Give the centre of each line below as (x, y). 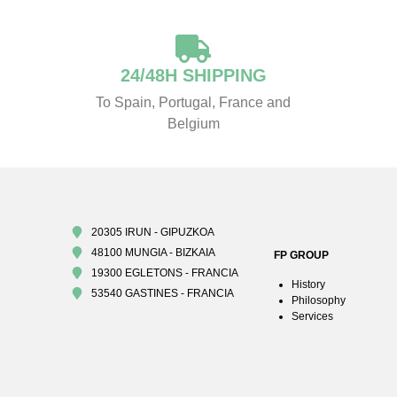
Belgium (193, 124)
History (308, 284)
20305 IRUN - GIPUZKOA (152, 233)
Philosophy (318, 300)
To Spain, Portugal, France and (194, 103)
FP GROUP (301, 256)
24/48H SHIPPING (193, 76)
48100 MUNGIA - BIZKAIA (153, 253)
